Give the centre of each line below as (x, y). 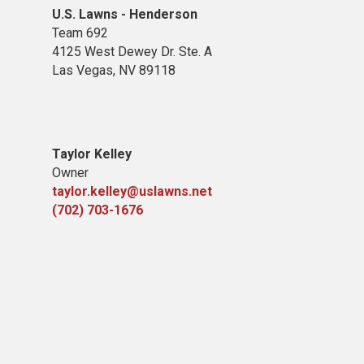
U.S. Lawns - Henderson (125, 14)
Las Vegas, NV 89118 (114, 70)
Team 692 (80, 33)
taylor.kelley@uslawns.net (132, 191)
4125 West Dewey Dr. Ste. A (132, 52)
